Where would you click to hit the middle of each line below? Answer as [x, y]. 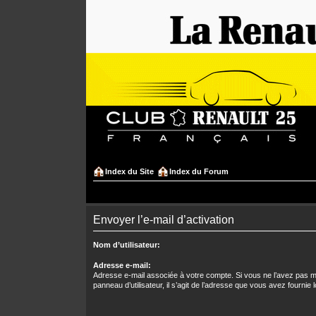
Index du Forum [199, 171]
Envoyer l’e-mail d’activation [164, 220]
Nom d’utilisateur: [127, 245]
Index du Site [129, 171]
